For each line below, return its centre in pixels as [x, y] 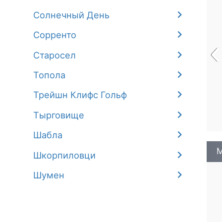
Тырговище [59, 115]
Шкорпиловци [65, 155]
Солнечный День [72, 15]
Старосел [55, 55]
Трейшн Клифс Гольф [80, 95]
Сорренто [55, 35]
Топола [50, 75]
